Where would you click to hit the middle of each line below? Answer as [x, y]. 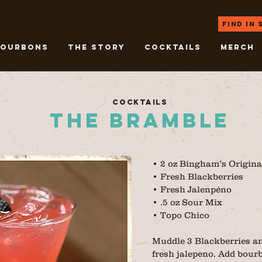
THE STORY [96, 47]
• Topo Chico [181, 215]
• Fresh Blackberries [198, 176]
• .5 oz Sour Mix [187, 202]
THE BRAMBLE [140, 120]
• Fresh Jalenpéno [192, 189]
